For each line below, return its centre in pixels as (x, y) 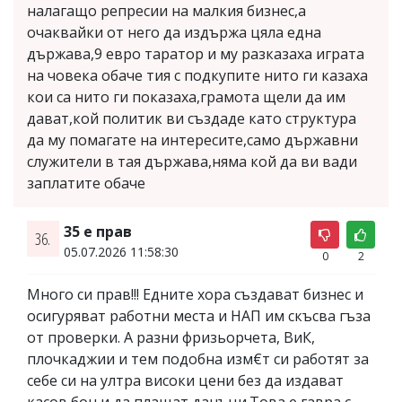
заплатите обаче (86, 183)
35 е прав (97, 231)
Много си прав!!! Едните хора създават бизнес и (195, 294)
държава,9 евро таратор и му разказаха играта (196, 53)
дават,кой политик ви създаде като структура (192, 118)
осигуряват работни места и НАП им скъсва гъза (199, 315)
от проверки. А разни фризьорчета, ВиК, (171, 337)
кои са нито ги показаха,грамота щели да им (186, 96)
